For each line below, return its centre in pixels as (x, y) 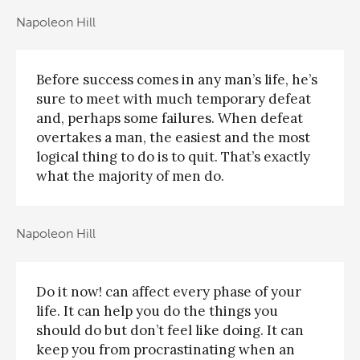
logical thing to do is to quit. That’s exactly (173, 157)
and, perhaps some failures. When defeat (170, 119)
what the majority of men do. (130, 176)
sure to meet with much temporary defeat (174, 99)
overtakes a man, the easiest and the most (173, 138)
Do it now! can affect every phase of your (169, 291)
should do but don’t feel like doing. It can (170, 330)
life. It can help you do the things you (157, 311)
